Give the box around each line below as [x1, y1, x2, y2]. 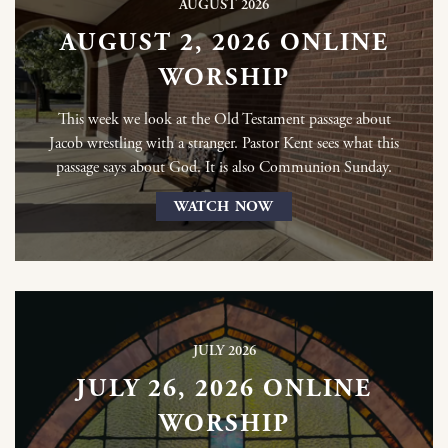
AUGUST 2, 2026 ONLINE [59, 26, 389, 59]
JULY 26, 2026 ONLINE [76, 373, 372, 406]
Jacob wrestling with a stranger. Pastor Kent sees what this [49, 132, 399, 154]
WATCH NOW [173, 197, 275, 217]
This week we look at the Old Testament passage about [57, 108, 391, 130]
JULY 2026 [192, 342, 256, 361]
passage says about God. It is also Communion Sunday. [56, 156, 392, 178]
